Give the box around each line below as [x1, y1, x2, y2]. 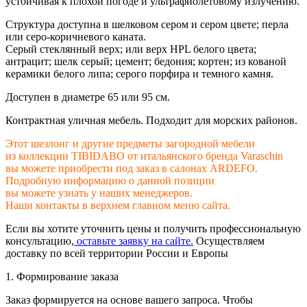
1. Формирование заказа [5, 271, 119, 283]
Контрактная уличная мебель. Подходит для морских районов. [5, 114, 297, 127]
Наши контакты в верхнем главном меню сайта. [5, 199, 230, 212]
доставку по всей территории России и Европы [5, 247, 228, 260]
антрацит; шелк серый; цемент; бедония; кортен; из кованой [5, 56, 286, 68]
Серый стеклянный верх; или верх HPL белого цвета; [5, 43, 256, 56]
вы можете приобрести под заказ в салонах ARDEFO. [5, 162, 258, 175]
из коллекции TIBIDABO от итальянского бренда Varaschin [5, 150, 283, 162]
